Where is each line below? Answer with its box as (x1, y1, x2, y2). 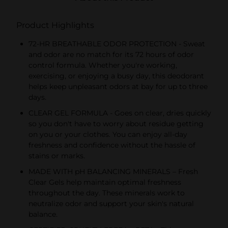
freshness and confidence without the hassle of (28, 140, 195, 150)
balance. (28, 209, 58, 219)
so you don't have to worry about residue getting (28, 119, 204, 128)
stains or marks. (28, 151, 85, 160)
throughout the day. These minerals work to (28, 188, 185, 197)
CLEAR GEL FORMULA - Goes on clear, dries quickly (28, 108, 211, 118)
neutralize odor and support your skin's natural (28, 198, 194, 208)
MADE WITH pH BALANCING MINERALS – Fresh (28, 166, 198, 176)
